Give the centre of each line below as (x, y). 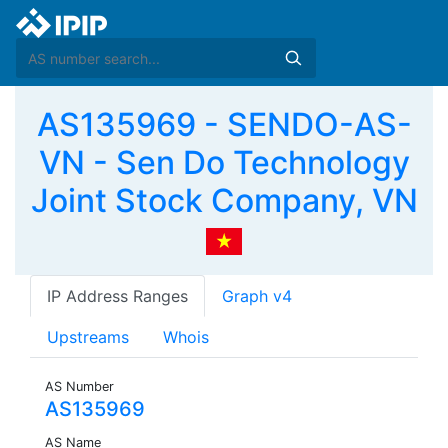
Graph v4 (257, 296)
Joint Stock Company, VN (224, 200)
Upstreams (88, 337)
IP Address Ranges (117, 296)
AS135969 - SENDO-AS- (224, 124)
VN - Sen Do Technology (224, 162)
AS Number (79, 387)
